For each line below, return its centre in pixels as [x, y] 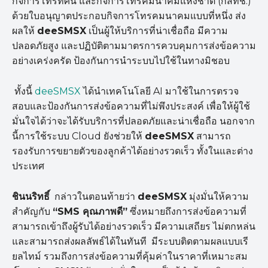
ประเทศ [28, 166]
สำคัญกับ [32, 212]
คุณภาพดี [103, 212]
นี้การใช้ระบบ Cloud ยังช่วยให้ [78, 136]
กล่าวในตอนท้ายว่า [94, 197]
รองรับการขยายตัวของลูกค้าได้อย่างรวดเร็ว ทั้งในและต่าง [133, 151]
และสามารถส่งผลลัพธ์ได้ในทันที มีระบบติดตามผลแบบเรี [130, 242]
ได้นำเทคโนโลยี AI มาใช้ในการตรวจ [160, 92]
